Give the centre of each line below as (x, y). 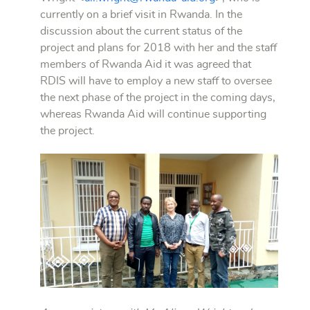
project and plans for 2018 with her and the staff (158, 48)
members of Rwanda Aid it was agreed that (146, 65)
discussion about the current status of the (141, 31)
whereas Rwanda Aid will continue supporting (153, 115)
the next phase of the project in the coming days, (158, 98)
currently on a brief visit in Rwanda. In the (141, 15)
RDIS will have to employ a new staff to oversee (156, 81)
